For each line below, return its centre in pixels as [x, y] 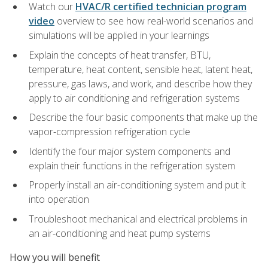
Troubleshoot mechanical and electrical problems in [138, 219]
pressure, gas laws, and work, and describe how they [140, 83]
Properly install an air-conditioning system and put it [137, 185]
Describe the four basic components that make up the [143, 118]
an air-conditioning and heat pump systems [120, 233]
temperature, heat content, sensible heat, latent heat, [141, 69]
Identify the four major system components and [130, 151]
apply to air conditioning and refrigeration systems [134, 98]
